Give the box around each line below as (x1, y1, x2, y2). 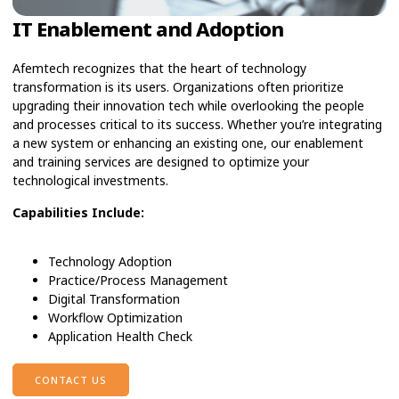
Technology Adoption (48, 252, 172, 270)
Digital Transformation (48, 289, 180, 307)
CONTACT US (35, 372, 107, 387)
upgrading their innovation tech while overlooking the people (12, 97, 364, 115)
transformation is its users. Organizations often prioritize (12, 78, 344, 96)
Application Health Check (48, 327, 192, 345)
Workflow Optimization (48, 308, 183, 326)
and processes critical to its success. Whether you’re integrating (12, 116, 382, 134)
